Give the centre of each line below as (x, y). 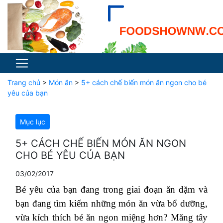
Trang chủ (24, 82)
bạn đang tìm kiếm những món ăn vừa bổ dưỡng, (111, 203)
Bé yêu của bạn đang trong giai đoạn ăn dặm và (111, 189)
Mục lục (33, 122)
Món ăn (61, 82)
